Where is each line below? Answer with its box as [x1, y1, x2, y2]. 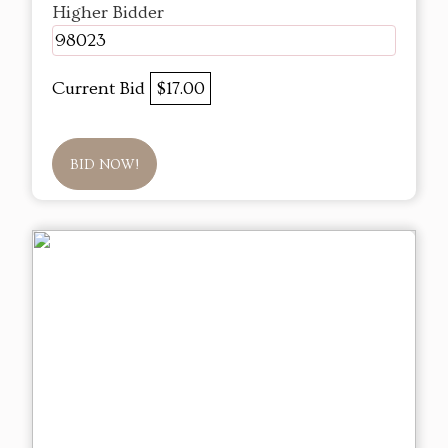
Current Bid [52, 78, 150, 100]
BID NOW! [70, 157, 139, 174]
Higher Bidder [52, 2, 164, 24]
